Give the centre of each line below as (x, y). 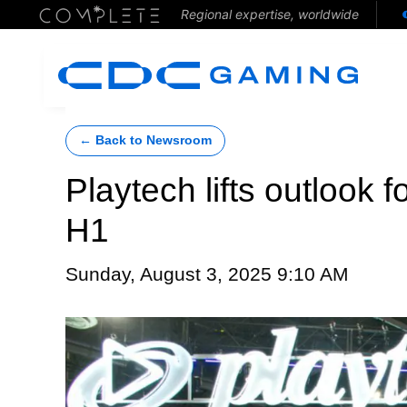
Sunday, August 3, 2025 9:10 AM (207, 274)
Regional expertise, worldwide (269, 14)
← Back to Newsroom (145, 140)
